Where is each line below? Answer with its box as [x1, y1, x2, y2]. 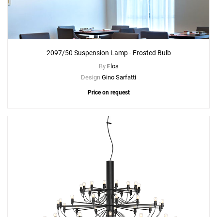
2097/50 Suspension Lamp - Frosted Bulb [46, 49, 171, 57]
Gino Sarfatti [102, 74, 136, 81]
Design [81, 74, 102, 81]
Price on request [87, 89, 130, 96]
